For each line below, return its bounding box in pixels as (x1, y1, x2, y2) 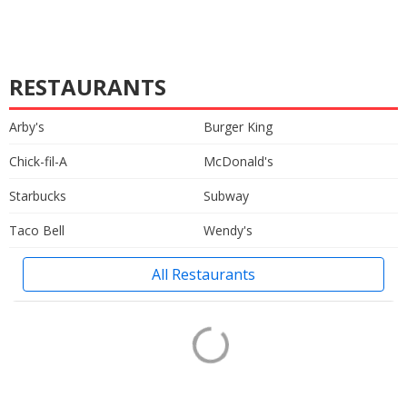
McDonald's (203, 152, 273, 170)
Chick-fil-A (9, 152, 67, 170)
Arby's (9, 117, 45, 135)
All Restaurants (152, 263, 255, 284)
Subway (203, 186, 249, 204)
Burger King (203, 117, 273, 135)
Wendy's (203, 221, 253, 239)
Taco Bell (9, 221, 65, 239)
